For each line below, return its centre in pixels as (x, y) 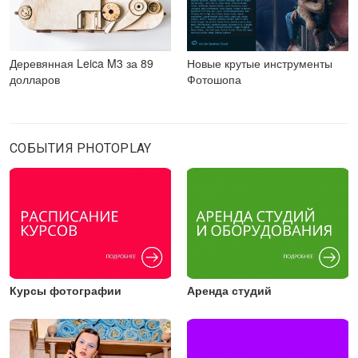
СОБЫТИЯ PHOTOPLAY (81, 149)
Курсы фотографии (66, 290)
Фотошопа (214, 79)
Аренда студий (229, 290)
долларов (35, 79)
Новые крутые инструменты (260, 63)
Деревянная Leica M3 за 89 (82, 63)
